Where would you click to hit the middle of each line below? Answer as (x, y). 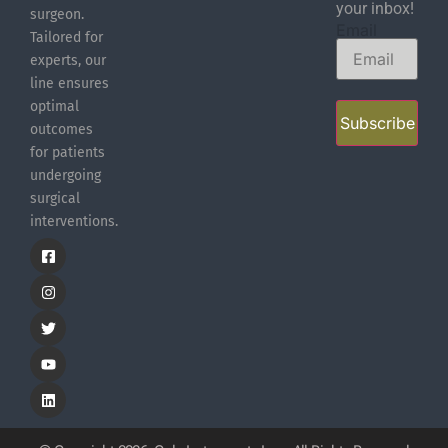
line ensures (69, 84)
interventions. (74, 222)
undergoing (65, 176)
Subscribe (377, 123)
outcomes (61, 130)
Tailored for (66, 38)
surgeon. (57, 15)
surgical (55, 199)
